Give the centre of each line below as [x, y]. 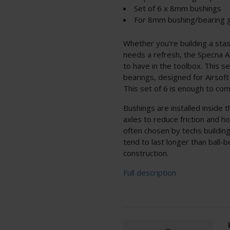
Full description [150, 172]
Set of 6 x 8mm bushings [178, 8]
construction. [146, 153]
